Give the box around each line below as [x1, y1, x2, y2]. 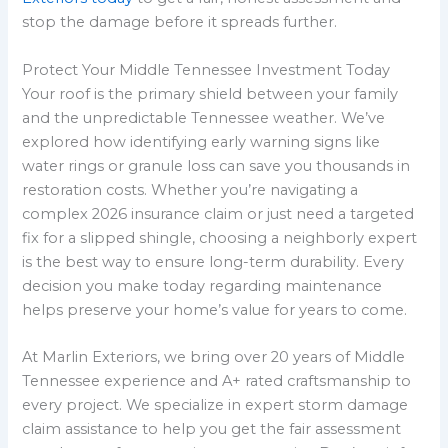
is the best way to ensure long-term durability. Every [22, 252, 405, 271]
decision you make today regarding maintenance [22, 276, 383, 295]
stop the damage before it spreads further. [22, 13, 338, 32]
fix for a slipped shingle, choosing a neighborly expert [22, 228, 418, 247]
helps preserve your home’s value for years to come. [22, 300, 408, 319]
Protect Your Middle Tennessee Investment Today [22, 60, 391, 79]
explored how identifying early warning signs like [22, 132, 381, 151]
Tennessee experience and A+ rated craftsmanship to [22, 372, 412, 391]
